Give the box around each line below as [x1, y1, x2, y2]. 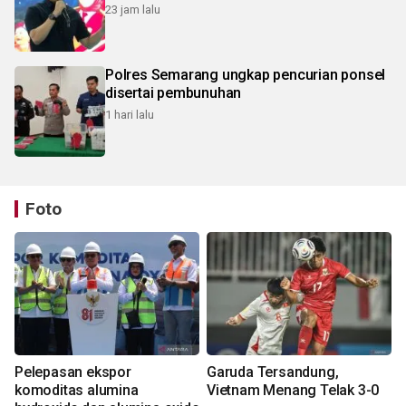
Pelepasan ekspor [14, 362, 131, 381]
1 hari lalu [105, 107, 154, 121]
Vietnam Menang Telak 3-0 [207, 381, 380, 399]
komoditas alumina [14, 381, 139, 399]
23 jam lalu [105, 2, 160, 16]
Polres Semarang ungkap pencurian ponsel [105, 65, 386, 83]
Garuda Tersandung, [207, 362, 339, 381]
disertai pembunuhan [105, 83, 242, 101]
